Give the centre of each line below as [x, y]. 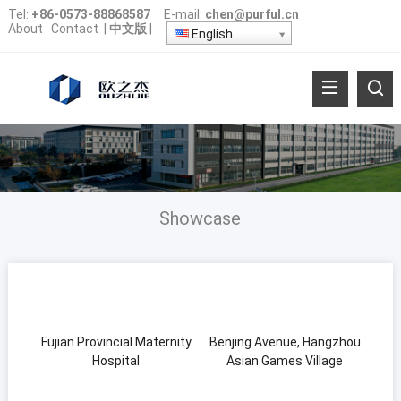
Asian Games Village [285, 360]
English [210, 34]
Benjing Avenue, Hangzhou [285, 341]
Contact [74, 29]
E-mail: [179, 14]
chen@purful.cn [252, 14]
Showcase [200, 218]
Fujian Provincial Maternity [116, 341]
